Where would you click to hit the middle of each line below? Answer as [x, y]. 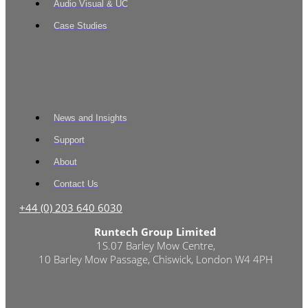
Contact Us [76, 184]
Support [69, 140]
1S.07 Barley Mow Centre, [155, 245]
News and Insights [90, 118]
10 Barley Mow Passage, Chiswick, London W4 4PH [155, 259]
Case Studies [80, 25]
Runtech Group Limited [155, 231]
